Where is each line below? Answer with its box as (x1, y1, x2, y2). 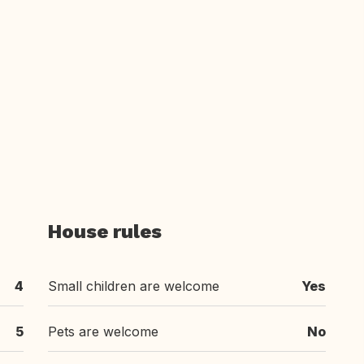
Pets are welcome (48, 323, 158, 340)
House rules (48, 220, 162, 243)
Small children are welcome (48, 278, 219, 294)
